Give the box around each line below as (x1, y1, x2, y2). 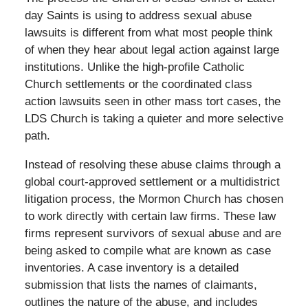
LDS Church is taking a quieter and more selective (24, 111, 283, 125)
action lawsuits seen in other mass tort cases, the (24, 94, 280, 108)
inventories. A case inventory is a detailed (24, 261, 239, 274)
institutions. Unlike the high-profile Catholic (24, 60, 245, 74)
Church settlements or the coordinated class (24, 77, 252, 91)
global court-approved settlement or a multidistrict (24, 175, 280, 188)
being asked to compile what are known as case (24, 243, 271, 257)
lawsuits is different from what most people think (24, 25, 273, 39)
